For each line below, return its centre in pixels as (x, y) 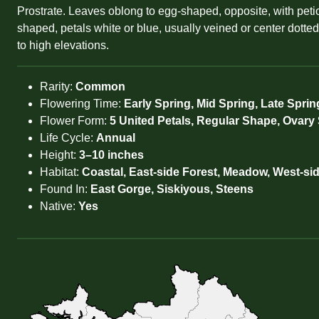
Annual (116, 138)
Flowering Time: (82, 104)
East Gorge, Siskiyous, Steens (172, 189)
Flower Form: (75, 121)
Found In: (65, 189)
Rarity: (58, 87)
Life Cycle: (68, 138)
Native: (59, 206)
